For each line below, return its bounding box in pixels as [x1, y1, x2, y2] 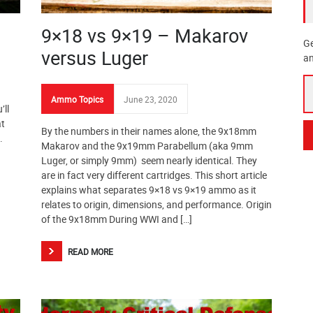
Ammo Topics [51, 94, 103, 105]
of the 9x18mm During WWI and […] [41, 212, 192, 226]
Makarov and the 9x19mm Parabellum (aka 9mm [41, 139, 253, 152]
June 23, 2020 [124, 94, 177, 105]
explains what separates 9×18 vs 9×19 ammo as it [41, 183, 256, 196]
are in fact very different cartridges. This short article [41, 168, 267, 182]
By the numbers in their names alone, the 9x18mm [41, 124, 256, 138]
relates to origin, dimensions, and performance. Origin [41, 198, 272, 211]
